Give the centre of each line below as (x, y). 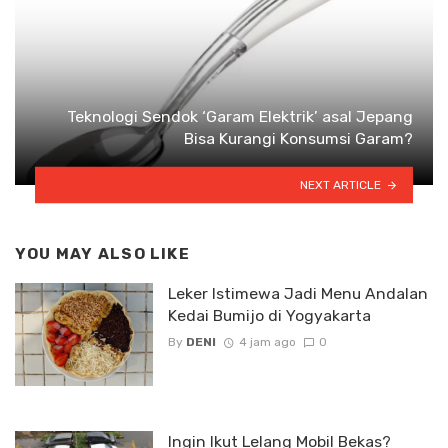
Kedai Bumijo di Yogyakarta (269, 315)
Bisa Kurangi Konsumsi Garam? (298, 138)
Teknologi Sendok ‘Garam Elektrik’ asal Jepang (240, 116)
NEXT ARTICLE (341, 184)
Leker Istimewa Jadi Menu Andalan (297, 293)
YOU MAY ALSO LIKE (102, 254)
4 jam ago (267, 341)
